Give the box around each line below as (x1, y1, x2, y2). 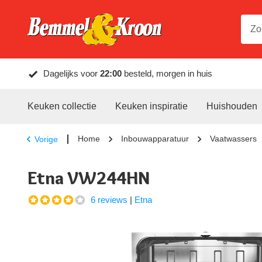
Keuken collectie (27, 101, 96, 111)
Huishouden (206, 101, 257, 111)
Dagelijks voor (43, 68, 100, 78)
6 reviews (91, 195, 127, 205)
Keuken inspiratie (115, 101, 188, 111)
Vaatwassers (210, 134, 257, 143)
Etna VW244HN (27, 167, 150, 189)
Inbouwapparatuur (121, 134, 189, 143)
